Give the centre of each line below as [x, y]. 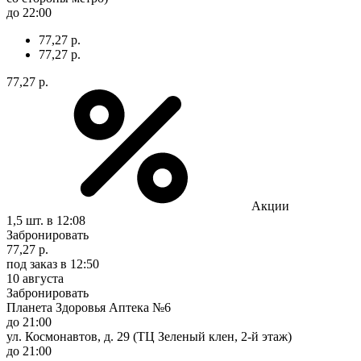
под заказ [32, 263]
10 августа [35, 278]
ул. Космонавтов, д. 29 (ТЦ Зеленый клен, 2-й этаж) [149, 336]
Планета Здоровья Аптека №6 [89, 307]
